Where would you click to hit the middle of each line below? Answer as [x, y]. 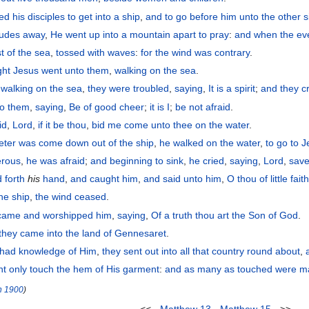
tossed [71, 52]
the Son [249, 215]
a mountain [146, 34]
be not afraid [203, 107]
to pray [214, 34]
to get [80, 16]
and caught [95, 179]
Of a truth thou [183, 215]
